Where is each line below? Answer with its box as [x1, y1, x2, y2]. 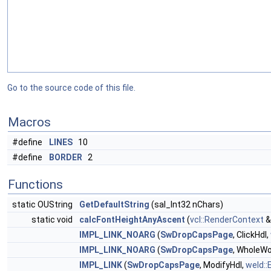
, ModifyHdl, [200, 260, 246, 270]
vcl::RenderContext [190, 215, 264, 224]
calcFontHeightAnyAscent [79, 215, 185, 224]
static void [31, 215, 74, 224]
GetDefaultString [79, 200, 149, 209]
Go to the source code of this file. [7, 83, 135, 93]
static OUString [12, 200, 74, 209]
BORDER [49, 152, 82, 162]
